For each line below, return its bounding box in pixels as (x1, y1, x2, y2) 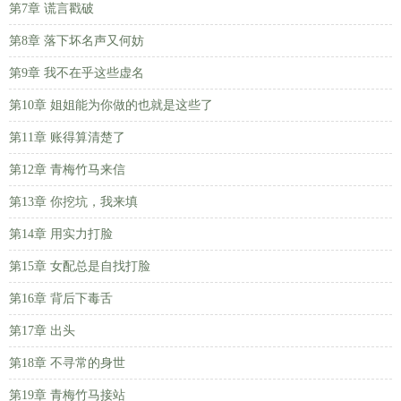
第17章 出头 (9, 324, 75, 337)
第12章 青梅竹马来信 (9, 163, 125, 176)
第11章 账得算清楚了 (9, 131, 125, 144)
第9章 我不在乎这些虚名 (9, 66, 144, 80)
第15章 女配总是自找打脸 (9, 260, 150, 273)
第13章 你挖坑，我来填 (9, 195, 138, 209)
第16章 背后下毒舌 (9, 292, 113, 305)
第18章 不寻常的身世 (9, 356, 125, 370)
